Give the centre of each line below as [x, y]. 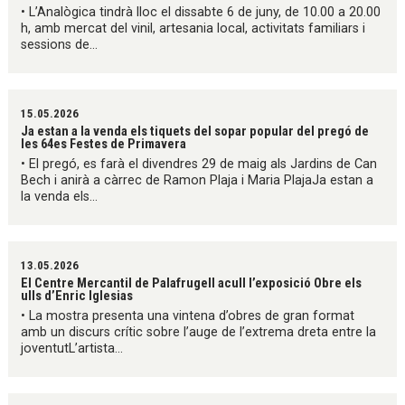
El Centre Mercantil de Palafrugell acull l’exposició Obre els [192, 283]
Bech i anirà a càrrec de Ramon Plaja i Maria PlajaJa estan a [198, 181]
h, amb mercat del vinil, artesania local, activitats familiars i [193, 29]
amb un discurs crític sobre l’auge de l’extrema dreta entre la [199, 333]
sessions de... [60, 45]
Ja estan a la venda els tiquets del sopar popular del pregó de [195, 132]
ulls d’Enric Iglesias [77, 296]
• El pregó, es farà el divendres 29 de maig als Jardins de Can [199, 165]
